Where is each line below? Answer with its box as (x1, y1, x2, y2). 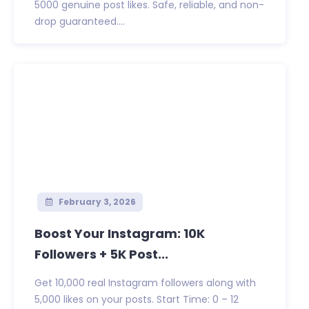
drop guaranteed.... (34, 14, 125, 29)
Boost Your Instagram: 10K (34, 225, 205, 243)
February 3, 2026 (56, 196, 136, 208)
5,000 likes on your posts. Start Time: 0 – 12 (34, 292, 239, 307)
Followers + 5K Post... (34, 246, 168, 263)
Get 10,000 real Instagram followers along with (34, 276, 256, 290)
